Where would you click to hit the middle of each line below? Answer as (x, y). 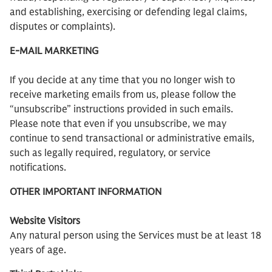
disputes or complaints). (64, 27)
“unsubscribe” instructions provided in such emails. (121, 109)
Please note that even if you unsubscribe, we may (118, 124)
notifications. (40, 168)
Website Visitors (45, 221)
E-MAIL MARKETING (54, 51)
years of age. (39, 250)
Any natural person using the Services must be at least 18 (135, 236)
